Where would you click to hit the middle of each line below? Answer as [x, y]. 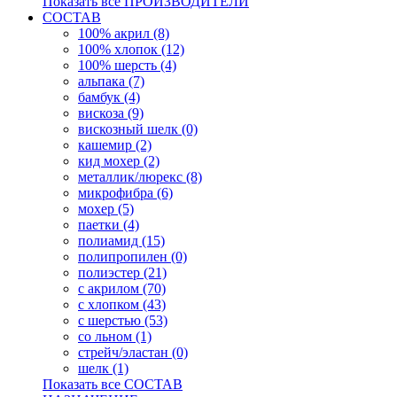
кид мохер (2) [119, 161]
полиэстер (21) [122, 272]
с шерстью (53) [123, 320]
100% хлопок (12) [131, 49]
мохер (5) [106, 209]
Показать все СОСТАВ [113, 384]
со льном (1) [115, 336]
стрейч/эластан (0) [133, 352]
